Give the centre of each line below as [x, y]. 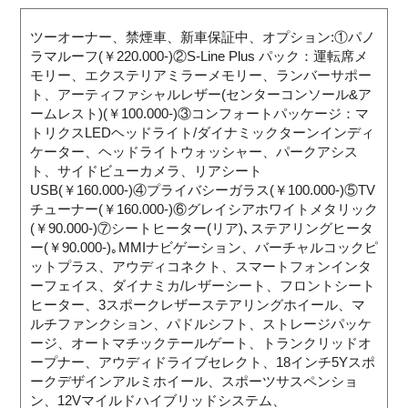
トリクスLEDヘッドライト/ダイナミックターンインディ [202, 132]
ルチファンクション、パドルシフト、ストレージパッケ [201, 323]
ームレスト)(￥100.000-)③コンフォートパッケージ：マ [199, 113]
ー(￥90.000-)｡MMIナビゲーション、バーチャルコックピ [204, 247]
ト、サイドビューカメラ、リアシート [146, 170]
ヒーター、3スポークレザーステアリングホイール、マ [198, 304]
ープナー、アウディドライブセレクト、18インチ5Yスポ [203, 362]
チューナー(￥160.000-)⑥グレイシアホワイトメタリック [204, 209]
